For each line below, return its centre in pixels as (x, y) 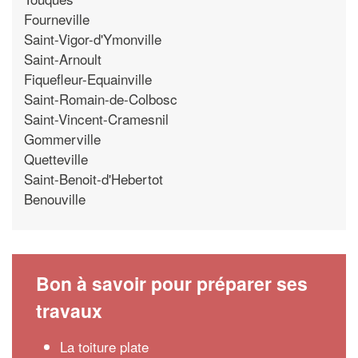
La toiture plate (104, 346)
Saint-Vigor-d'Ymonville (93, 38)
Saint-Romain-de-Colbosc (101, 98)
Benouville (55, 198)
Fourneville (57, 18)
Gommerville (62, 138)
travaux (69, 310)
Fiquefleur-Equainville (88, 78)
